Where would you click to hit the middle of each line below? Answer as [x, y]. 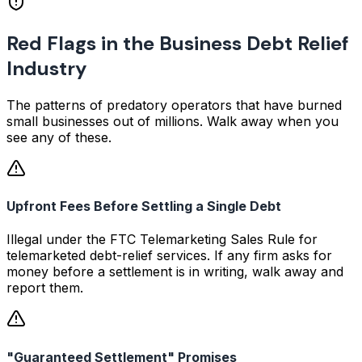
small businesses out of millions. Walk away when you [173, 121]
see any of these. [59, 137]
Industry [46, 68]
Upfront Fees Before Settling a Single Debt [144, 206]
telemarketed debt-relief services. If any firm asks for [169, 256]
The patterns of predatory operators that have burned [174, 105]
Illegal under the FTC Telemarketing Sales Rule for [162, 240]
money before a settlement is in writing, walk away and [175, 272]
